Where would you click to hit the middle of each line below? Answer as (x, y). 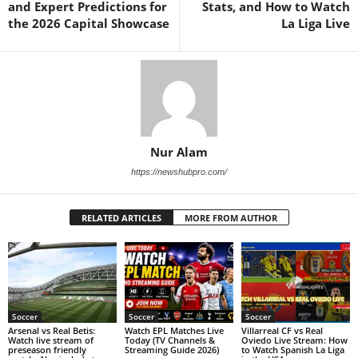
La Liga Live (316, 23)
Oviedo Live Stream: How (294, 340)
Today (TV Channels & (169, 340)
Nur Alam (179, 151)
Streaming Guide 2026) (171, 350)
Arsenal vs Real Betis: (52, 331)
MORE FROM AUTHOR (231, 217)
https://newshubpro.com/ (179, 171)
